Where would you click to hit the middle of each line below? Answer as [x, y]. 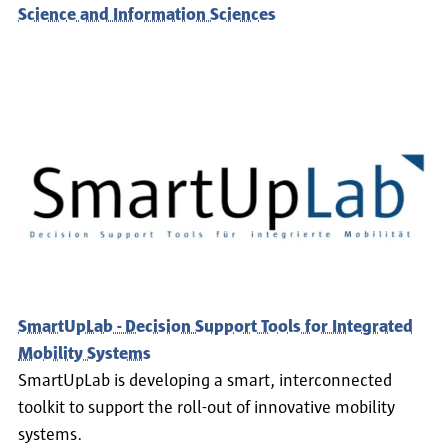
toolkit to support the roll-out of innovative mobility [206, 408]
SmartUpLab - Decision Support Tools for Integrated [215, 327]
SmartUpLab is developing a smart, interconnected [205, 381]
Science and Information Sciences [147, 14]
